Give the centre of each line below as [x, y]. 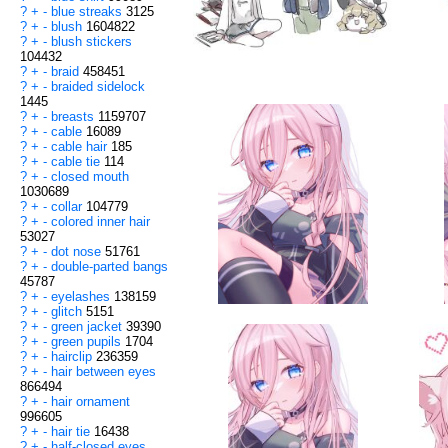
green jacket [88, 327]
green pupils [88, 342]
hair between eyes [103, 372]
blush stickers [91, 42]
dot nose [78, 252]
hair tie [72, 432]
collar [68, 207]
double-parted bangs [109, 267]
